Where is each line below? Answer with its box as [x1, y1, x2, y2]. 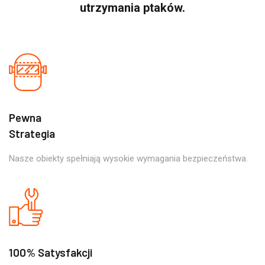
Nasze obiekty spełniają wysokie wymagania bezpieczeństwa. [9, 153, 248, 164]
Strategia [9, 126, 55, 140]
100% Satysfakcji [9, 245, 92, 259]
